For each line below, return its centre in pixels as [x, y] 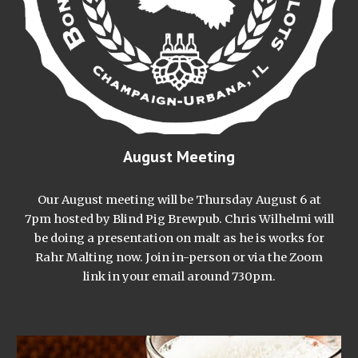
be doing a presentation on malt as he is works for [179, 238]
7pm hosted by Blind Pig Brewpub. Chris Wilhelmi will [179, 219]
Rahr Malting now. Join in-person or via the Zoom [179, 257]
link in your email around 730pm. [179, 276]
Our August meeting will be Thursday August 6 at [179, 199]
